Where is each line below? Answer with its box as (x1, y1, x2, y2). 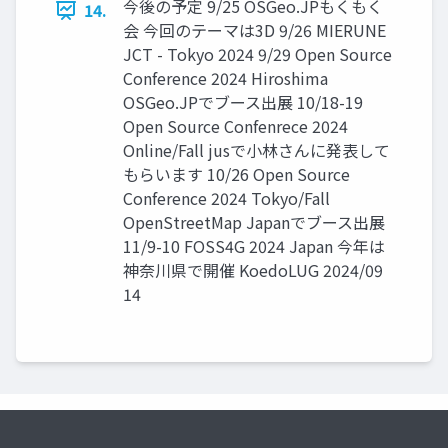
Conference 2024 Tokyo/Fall (123, 186, 330, 211)
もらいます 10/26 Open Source (123, 162, 350, 187)
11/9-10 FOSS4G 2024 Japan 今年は (123, 234, 385, 259)
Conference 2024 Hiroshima (123, 66, 328, 91)
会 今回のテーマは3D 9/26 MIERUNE (123, 18, 386, 43)
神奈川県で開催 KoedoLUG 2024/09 (123, 258, 383, 283)
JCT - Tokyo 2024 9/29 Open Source (123, 42, 392, 67)
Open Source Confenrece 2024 (123, 114, 348, 139)
